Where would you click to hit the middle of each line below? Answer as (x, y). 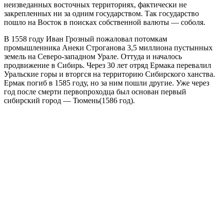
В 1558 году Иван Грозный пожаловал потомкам (86, 39)
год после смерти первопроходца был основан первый (95, 91)
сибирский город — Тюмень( (53, 100)
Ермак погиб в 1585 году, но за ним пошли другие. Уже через (107, 83)
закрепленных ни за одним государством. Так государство (101, 13)
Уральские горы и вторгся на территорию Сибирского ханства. (109, 74)
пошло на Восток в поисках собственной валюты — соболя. (106, 22)
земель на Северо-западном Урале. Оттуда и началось (93, 56)
